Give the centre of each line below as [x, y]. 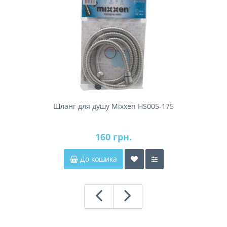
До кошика [97, 159]
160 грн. [113, 137]
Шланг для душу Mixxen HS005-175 [113, 106]
